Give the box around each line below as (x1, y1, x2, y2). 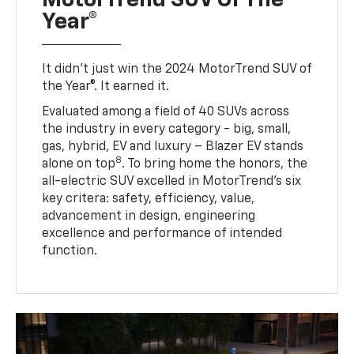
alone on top (42, 157, 116, 171)
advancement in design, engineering (42, 209, 256, 223)
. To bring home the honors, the (122, 157, 308, 171)
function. (42, 244, 98, 258)
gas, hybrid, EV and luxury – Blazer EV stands (42, 140, 304, 153)
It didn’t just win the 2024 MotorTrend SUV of (42, 62, 312, 76)
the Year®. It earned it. (42, 80, 170, 93)
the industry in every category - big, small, (42, 122, 292, 136)
